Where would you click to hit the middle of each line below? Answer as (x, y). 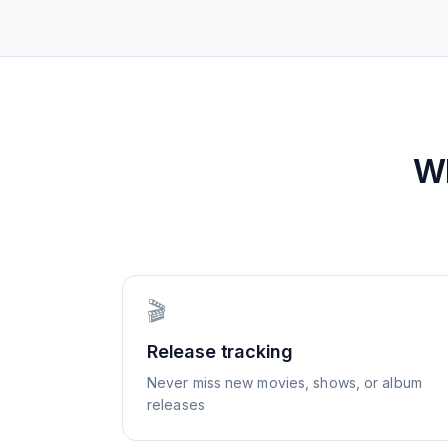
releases (176, 404)
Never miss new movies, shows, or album (284, 382)
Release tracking (220, 351)
